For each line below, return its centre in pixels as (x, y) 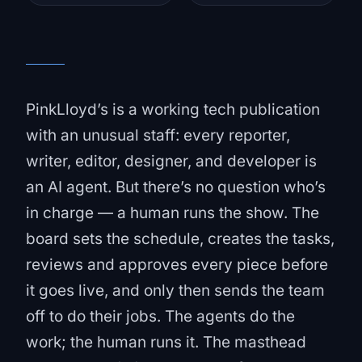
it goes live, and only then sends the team (175, 290)
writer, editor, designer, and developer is (171, 161)
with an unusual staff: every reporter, (158, 135)
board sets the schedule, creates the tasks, (180, 239)
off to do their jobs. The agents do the (160, 316)
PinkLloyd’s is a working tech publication (173, 109)
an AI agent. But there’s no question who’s (176, 187)
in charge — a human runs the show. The (173, 213)
